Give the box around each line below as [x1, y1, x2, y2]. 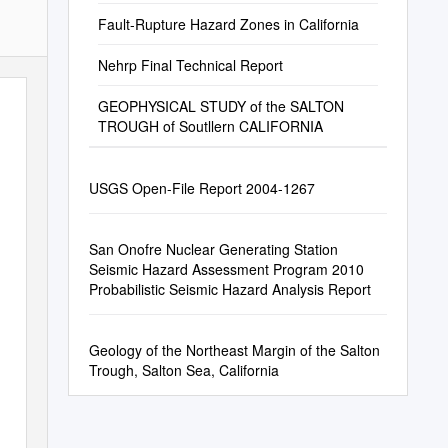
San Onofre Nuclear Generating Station [88, 239, 338, 259]
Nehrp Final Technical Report [97, 55, 283, 75]
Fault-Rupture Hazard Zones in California [97, 14, 359, 34]
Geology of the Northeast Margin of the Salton [88, 340, 380, 360]
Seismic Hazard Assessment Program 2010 [88, 259, 364, 279]
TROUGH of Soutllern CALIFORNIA [97, 116, 323, 136]
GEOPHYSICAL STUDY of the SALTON [97, 96, 344, 116]
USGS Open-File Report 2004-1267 [88, 178, 315, 198]
